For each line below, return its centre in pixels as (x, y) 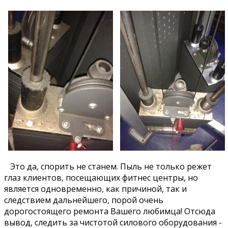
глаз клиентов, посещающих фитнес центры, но (101, 177)
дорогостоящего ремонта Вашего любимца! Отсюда (110, 211)
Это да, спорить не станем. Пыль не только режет (108, 166)
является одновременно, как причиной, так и (95, 189)
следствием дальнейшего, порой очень (84, 200)
